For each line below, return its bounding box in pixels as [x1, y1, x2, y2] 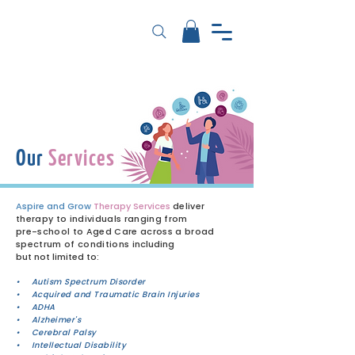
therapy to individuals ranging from [16, 212, 188, 225]
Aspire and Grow [16, 199, 91, 212]
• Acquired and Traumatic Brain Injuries [16, 288, 199, 300]
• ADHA [16, 300, 55, 313]
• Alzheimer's [16, 313, 81, 326]
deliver [173, 199, 205, 212]
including [132, 237, 174, 250]
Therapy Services [94, 199, 170, 212]
